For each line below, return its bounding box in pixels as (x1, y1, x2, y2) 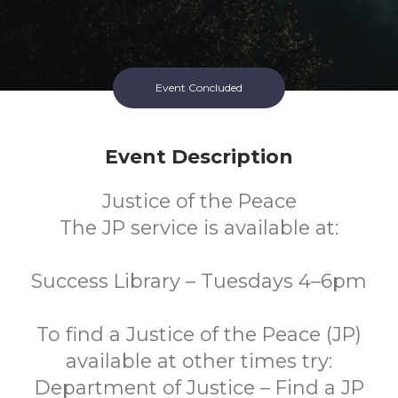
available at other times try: (66, 349, 332, 373)
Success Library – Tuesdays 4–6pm (31, 269, 367, 293)
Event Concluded (155, 81, 243, 94)
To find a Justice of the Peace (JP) (36, 322, 362, 346)
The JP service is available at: (60, 216, 338, 240)
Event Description (105, 145, 293, 169)
